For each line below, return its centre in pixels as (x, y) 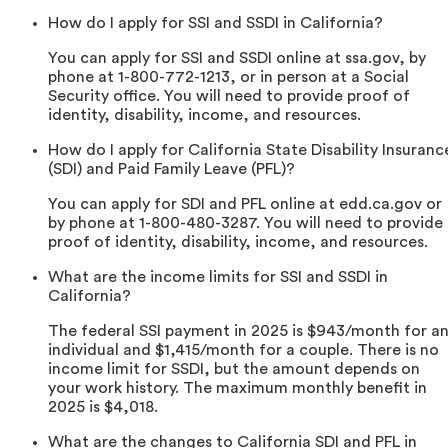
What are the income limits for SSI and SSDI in (218, 277)
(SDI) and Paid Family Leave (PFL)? (171, 169)
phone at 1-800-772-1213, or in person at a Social (228, 77)
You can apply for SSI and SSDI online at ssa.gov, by (237, 58)
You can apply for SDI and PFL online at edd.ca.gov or (245, 204)
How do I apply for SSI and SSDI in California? (215, 23)
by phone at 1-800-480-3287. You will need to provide (245, 223)
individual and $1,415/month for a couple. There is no (243, 350)
